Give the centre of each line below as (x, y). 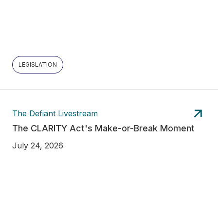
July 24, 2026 (38, 145)
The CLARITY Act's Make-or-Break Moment (103, 128)
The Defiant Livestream (55, 114)
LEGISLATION (38, 64)
